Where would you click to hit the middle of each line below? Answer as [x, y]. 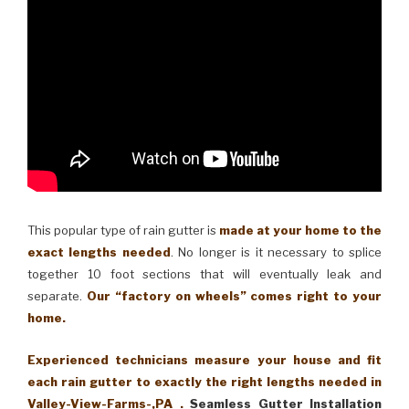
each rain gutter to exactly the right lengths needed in [204, 382]
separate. [57, 295]
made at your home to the [300, 230]
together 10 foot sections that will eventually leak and [204, 273]
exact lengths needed [99, 252]
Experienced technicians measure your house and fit [204, 360]
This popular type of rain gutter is [123, 230]
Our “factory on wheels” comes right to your [234, 295]
